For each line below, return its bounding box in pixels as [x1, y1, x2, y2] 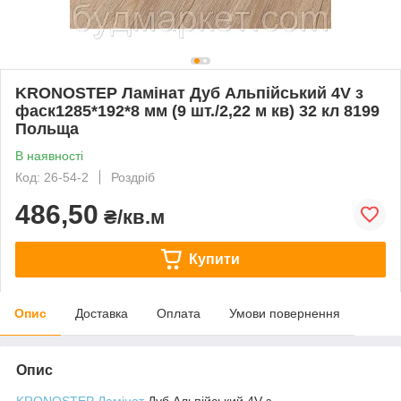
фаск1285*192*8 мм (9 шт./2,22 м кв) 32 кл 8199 [15, 101, 380, 120]
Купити [188, 251, 240, 267]
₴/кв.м [98, 205, 165, 228]
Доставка [75, 305, 128, 320]
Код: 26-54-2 [15, 169, 89, 184]
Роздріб [111, 169, 155, 184]
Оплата [157, 305, 200, 320]
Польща [15, 119, 79, 138]
